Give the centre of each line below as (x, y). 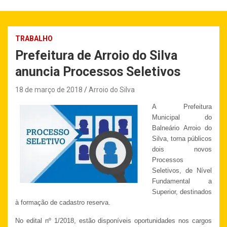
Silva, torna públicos (182, 139)
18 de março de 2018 (49, 90)
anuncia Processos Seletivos (98, 72)
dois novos (182, 149)
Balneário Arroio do (182, 128)
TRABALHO (34, 39)
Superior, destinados (182, 192)
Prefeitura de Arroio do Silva (96, 56)
